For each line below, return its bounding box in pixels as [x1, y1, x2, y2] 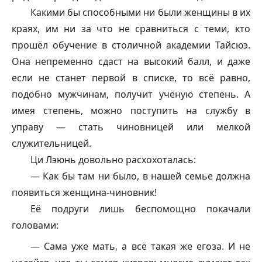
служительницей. [12, 136, 91, 150]
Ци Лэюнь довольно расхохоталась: [30, 153, 196, 166]
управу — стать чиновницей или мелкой [12, 120, 250, 133]
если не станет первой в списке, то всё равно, [12, 71, 250, 84]
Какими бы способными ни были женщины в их [30, 5, 250, 19]
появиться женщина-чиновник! [12, 185, 157, 199]
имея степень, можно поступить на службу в [12, 104, 250, 117]
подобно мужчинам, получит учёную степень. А [12, 87, 250, 101]
